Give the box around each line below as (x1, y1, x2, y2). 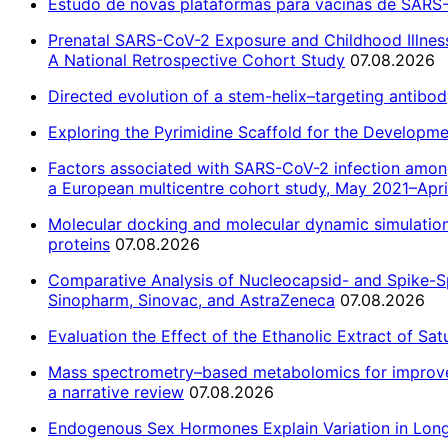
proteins (48, 234, 110, 255)
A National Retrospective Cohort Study (48, 50, 345, 71)
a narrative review (48, 382, 184, 403)
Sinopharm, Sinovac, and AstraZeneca (48, 290, 335, 311)
